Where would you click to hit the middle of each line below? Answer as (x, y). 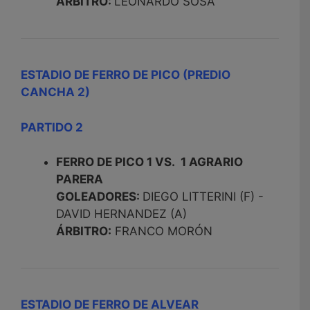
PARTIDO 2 (52, 127)
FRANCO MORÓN (162, 231)
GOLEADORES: (99, 197)
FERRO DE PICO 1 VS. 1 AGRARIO (149, 162)
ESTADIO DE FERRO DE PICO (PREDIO (126, 75)
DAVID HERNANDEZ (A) (121, 214)
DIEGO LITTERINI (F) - (205, 197)
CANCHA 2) (55, 92)
